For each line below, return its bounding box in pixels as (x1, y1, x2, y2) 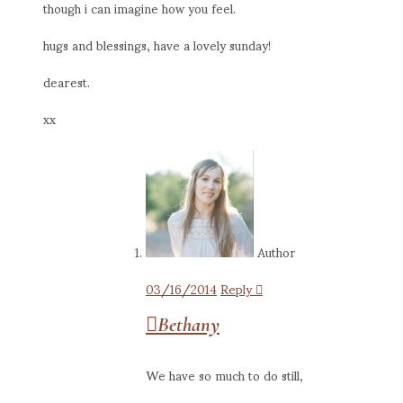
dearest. (43, 62, 90, 100)
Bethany (157, 311, 219, 336)
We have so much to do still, (146, 355, 303, 393)
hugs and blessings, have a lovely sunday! (43, 25, 271, 63)
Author (257, 232, 296, 270)
